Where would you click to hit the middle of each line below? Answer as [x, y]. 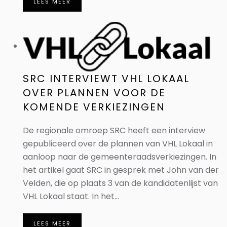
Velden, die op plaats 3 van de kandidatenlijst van [120, 183]
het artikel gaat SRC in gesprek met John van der [121, 170]
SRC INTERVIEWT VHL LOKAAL [106, 79]
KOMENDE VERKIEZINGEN [94, 107]
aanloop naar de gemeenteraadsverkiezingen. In [120, 157]
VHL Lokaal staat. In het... [71, 196]
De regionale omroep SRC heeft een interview [114, 130]
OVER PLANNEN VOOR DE [94, 93]
